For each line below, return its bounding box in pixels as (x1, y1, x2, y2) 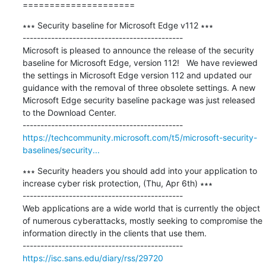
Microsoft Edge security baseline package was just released (22, 94, 255, 105)
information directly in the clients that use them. (22, 227, 207, 238)
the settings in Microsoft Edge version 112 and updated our (22, 69, 252, 80)
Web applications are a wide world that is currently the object (22, 202, 260, 213)
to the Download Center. (22, 107, 116, 118)
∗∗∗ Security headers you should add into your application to (22, 165, 257, 176)
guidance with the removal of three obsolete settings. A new (22, 82, 255, 93)
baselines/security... (22, 144, 100, 155)
